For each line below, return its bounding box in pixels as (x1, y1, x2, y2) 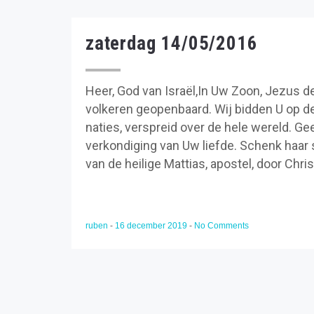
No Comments (194, 221, 249, 231)
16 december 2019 (115, 221, 189, 231)
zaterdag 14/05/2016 (86, 32, 258, 55)
